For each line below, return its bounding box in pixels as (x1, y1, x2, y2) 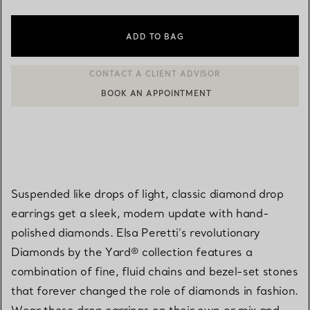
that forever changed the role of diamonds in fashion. (11, 283, 299, 298)
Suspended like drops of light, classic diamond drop (11, 186, 284, 201)
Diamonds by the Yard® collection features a (11, 244, 253, 259)
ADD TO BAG (126, 31, 184, 42)
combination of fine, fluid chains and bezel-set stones (11, 264, 298, 278)
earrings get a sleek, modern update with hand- (11, 206, 269, 220)
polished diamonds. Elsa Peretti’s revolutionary (11, 225, 260, 239)
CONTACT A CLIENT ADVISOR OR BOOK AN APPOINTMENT (33, 85, 293, 95)
